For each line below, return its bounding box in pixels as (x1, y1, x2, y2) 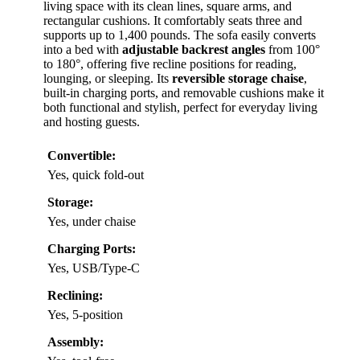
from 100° (265, 43, 320, 57)
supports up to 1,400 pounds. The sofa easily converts (43, 28, 316, 43)
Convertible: (47, 149, 116, 163)
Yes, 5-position (47, 308, 123, 322)
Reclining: (47, 288, 103, 303)
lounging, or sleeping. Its (43, 72, 172, 86)
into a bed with (43, 43, 122, 57)
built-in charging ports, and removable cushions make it (43, 86, 324, 100)
